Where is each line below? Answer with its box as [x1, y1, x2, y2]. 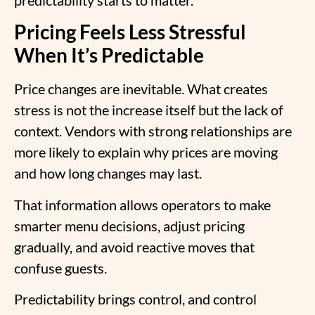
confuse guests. [14, 259, 107, 276]
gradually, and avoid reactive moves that [14, 238, 255, 255]
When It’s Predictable [14, 43, 207, 67]
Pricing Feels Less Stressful [14, 20, 246, 44]
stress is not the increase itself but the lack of [14, 101, 283, 119]
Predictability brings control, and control [14, 290, 257, 308]
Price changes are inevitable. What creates [14, 80, 268, 98]
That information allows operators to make [14, 195, 271, 213]
